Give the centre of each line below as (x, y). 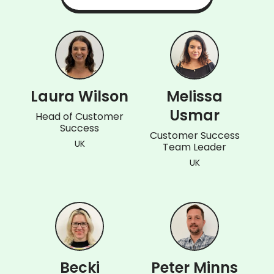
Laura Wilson (80, 96)
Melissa (194, 96)
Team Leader (194, 147)
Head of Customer (80, 116)
